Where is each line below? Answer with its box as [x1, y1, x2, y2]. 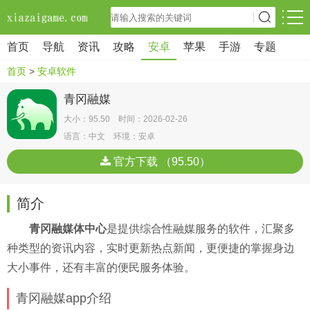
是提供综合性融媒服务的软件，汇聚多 [107, 223, 295, 235]
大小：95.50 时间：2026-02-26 [64, 114, 188, 124]
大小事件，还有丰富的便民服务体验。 [7, 262, 195, 273]
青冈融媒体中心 [29, 223, 107, 235]
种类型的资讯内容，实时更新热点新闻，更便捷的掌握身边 [7, 242, 295, 254]
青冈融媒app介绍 [16, 291, 111, 305]
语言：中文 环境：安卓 [64, 131, 155, 141]
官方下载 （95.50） [110, 156, 210, 167]
